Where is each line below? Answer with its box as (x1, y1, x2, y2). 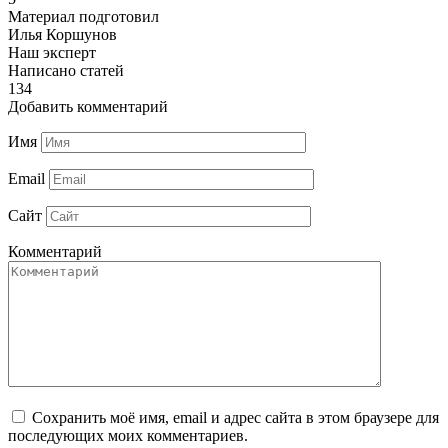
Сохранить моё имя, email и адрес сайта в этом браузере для (32, 409, 439, 427)
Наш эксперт (8, 44, 96, 62)
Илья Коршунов (8, 26, 117, 44)
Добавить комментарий (8, 98, 168, 116)
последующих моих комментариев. (8, 427, 248, 445)
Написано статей (8, 62, 124, 80)
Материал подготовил (8, 8, 159, 26)
